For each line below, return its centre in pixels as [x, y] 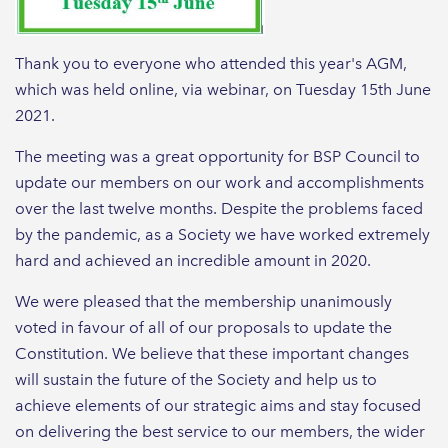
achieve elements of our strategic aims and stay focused [218, 405]
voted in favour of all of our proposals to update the [203, 327]
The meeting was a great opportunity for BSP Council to [217, 156]
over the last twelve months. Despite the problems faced [219, 208]
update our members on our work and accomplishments [219, 182]
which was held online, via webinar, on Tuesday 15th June [223, 89]
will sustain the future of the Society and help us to [196, 379]
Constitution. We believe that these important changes [212, 353]
